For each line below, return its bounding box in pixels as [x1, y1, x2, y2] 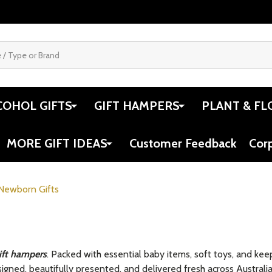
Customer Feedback [129, 135, 237, 151]
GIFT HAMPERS [94, 98, 180, 113]
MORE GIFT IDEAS [7, 135, 107, 151]
